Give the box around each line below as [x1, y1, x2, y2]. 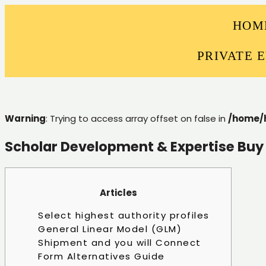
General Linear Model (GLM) [38, 223, 182, 236]
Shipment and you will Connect [38, 236, 201, 249]
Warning [5, 112, 46, 125]
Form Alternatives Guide [38, 250, 165, 263]
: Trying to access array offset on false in [46, 112, 228, 125]
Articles [99, 186, 137, 199]
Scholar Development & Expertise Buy [5, 137, 264, 156]
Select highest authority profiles [38, 209, 210, 222]
